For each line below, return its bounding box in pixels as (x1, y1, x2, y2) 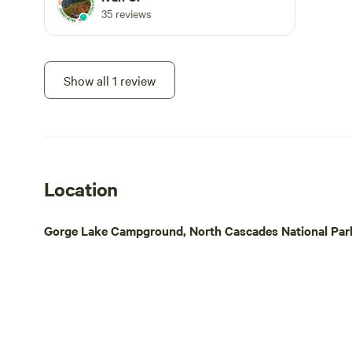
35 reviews (101, 5, 152, 21)
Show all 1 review (64, 71, 156, 89)
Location (44, 176, 118, 201)
